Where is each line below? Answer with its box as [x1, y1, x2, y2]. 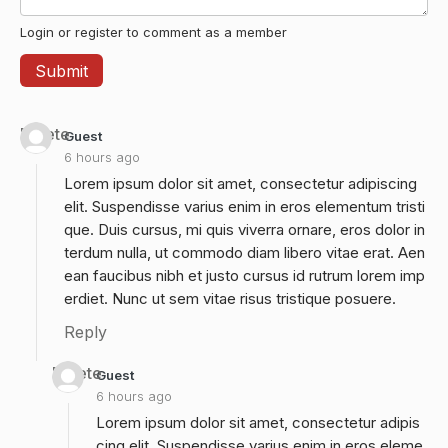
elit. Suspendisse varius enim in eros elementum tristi [64, 197, 425, 216]
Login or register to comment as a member [20, 24, 287, 40]
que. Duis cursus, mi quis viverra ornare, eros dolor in [64, 220, 425, 239]
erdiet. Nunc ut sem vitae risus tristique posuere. [64, 289, 396, 308]
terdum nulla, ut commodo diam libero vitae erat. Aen [64, 243, 425, 262]
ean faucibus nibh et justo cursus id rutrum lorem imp [64, 266, 425, 285]
